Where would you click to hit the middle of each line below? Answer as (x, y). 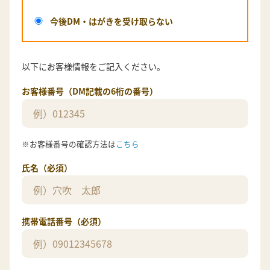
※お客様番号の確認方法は (69, 144)
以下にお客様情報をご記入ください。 (93, 67)
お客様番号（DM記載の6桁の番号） (90, 91)
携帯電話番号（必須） (64, 221)
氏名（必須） (47, 168)
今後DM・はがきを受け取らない (111, 21)
